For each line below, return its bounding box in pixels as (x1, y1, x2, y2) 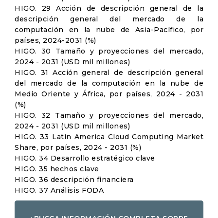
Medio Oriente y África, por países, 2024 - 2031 (15, 90, 203, 98)
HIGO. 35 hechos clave (15, 164, 99, 173)
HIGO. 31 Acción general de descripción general (15, 68, 203, 77)
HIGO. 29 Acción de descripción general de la (15, 4, 203, 13)
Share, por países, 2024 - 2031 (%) (15, 143, 141, 152)
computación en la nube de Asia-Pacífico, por (15, 25, 203, 34)
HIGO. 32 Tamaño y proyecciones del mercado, (15, 111, 203, 120)
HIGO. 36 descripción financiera (15, 175, 134, 184)
